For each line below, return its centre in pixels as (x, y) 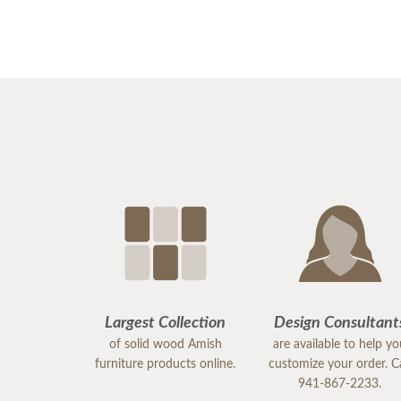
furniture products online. (165, 364)
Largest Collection (165, 323)
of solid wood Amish (165, 345)
